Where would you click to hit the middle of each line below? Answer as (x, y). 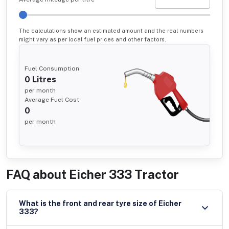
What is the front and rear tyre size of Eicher (89, 204)
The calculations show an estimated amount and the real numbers (111, 30)
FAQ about (36, 174)
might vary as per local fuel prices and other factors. (93, 39)
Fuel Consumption (52, 68)
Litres (43, 79)
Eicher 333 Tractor (124, 174)
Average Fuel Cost (52, 99)
